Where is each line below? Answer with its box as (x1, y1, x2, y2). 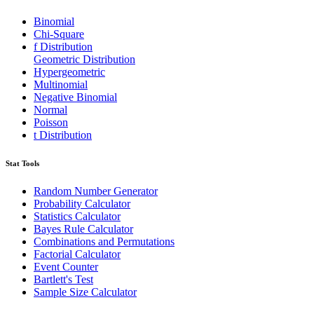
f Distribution (34, 40, 93, 53)
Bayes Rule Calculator (34, 222, 133, 235)
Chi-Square (34, 27, 84, 40)
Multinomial (34, 78, 88, 90)
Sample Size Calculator (34, 285, 137, 298)
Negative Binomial (34, 90, 117, 103)
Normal (34, 103, 67, 116)
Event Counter (34, 260, 98, 273)
